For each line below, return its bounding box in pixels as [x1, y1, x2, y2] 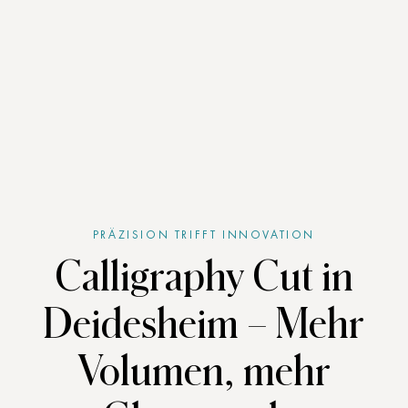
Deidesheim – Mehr [44, 304, 364, 345]
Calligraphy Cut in [55, 257, 353, 298]
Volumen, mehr [77, 352, 331, 393]
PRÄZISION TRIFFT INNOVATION [92, 227, 316, 243]
